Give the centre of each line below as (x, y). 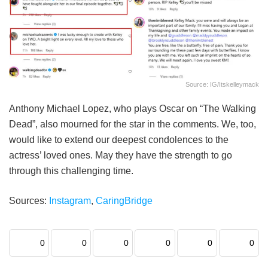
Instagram (70, 200)
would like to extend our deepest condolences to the (119, 139)
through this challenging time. (71, 170)
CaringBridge (124, 200)
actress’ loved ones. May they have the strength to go (121, 155)
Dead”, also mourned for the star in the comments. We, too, (133, 124)
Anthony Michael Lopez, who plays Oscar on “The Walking (133, 108)
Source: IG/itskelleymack (222, 84)
